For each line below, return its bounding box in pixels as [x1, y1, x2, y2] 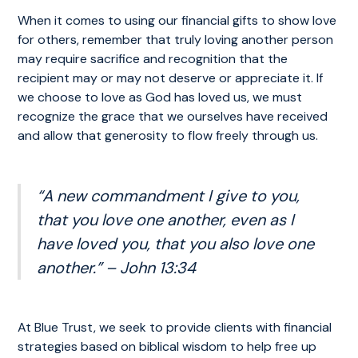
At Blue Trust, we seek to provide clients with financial [18, 319, 332, 336]
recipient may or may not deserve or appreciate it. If [18, 70, 324, 86]
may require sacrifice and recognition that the [18, 50, 288, 67]
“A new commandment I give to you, [37, 185, 300, 206]
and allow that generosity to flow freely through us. [18, 127, 319, 144]
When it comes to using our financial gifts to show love [18, 12, 337, 29]
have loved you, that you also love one [37, 233, 315, 254]
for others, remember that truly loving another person [18, 31, 334, 48]
